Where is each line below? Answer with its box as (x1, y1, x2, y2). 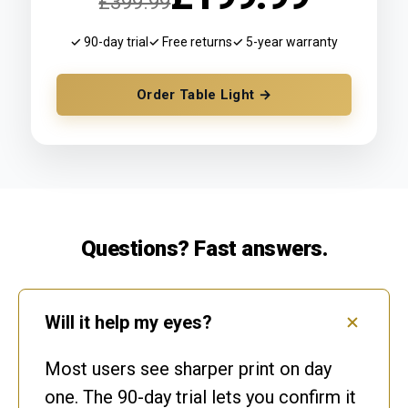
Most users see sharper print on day (45, 358, 331, 381)
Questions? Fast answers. (80, 236, 328, 262)
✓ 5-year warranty (232, 35, 338, 50)
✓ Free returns (148, 35, 232, 50)
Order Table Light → (137, 87, 271, 104)
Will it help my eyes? (45, 311, 212, 334)
